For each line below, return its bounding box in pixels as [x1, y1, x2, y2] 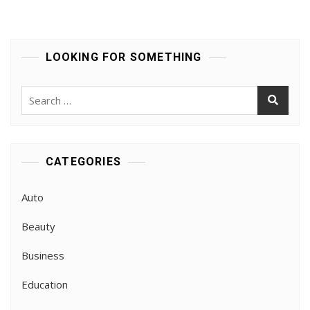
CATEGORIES [46, 154, 121, 168]
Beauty [21, 219, 55, 233]
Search [21, 86, 56, 100]
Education [21, 277, 68, 291]
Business [21, 248, 64, 262]
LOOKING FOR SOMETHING [46, 50, 202, 64]
